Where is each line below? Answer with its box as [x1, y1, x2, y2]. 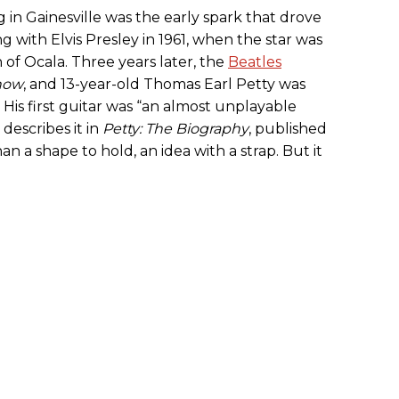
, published [248, 120, 327, 138]
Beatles [228, 53, 281, 71]
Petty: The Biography [102, 120, 248, 138]
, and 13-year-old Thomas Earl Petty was [23, 76, 305, 94]
